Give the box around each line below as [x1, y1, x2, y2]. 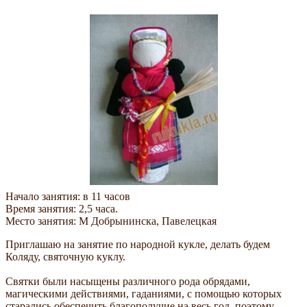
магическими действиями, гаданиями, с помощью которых [5, 287, 282, 299]
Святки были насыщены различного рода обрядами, [5, 275, 250, 287]
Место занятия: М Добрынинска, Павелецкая [5, 214, 217, 227]
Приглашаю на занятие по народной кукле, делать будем [5, 238, 270, 250]
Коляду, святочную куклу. [5, 250, 125, 262]
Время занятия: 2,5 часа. [5, 202, 118, 214]
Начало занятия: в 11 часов [5, 190, 133, 202]
